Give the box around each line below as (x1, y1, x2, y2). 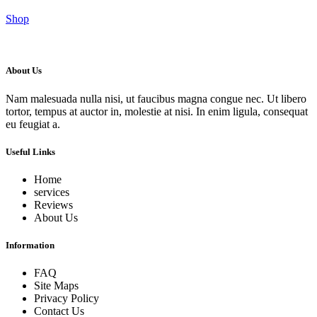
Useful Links (6, 146, 55, 157)
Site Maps (34, 279, 79, 292)
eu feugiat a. (6, 117, 60, 130)
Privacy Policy (34, 292, 99, 305)
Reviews (34, 198, 73, 211)
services (34, 185, 69, 198)
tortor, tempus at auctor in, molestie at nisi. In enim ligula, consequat (6, 105, 308, 117)
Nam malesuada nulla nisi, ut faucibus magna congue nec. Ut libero (6, 92, 306, 105)
